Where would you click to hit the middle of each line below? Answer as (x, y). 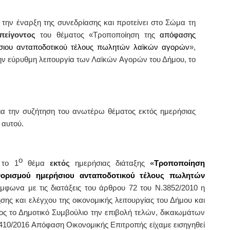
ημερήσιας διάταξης (110, 163)
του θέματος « (67, 35)
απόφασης (177, 35)
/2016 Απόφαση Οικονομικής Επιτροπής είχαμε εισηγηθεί (108, 225)
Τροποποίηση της (126, 35)
